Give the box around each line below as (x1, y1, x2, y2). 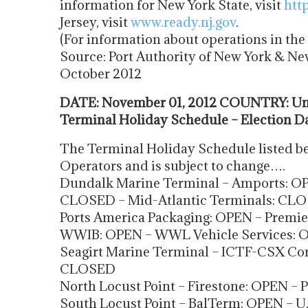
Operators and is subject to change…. (60, 157, 285, 174)
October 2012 (60, 65, 142, 82)
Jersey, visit (60, 14, 131, 30)
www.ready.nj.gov (131, 14, 236, 30)
